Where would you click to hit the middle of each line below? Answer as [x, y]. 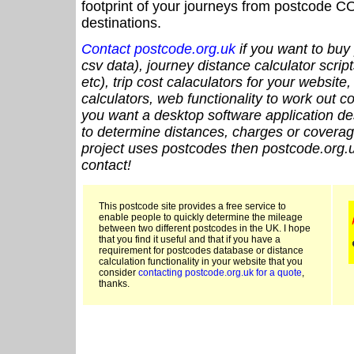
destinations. [121, 23]
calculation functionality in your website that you [201, 262]
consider [119, 273]
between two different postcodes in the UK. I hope [205, 229]
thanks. [114, 284]
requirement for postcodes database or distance [201, 251]
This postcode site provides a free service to [192, 207]
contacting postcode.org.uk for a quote [220, 273]
